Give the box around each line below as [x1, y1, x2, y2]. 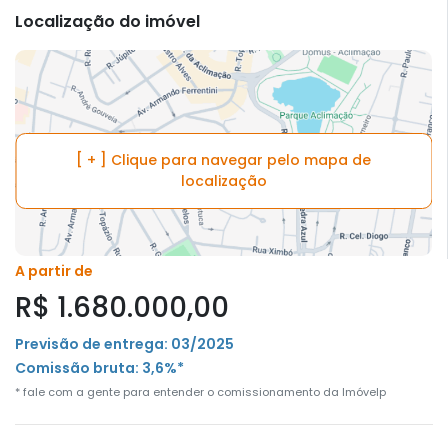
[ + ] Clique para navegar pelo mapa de [76, 149, 371, 170]
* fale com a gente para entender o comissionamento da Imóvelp [15, 383, 386, 400]
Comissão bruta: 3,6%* [15, 357, 184, 378]
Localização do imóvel [15, 10, 200, 33]
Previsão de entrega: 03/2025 [15, 333, 234, 354]
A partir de [15, 260, 93, 281]
